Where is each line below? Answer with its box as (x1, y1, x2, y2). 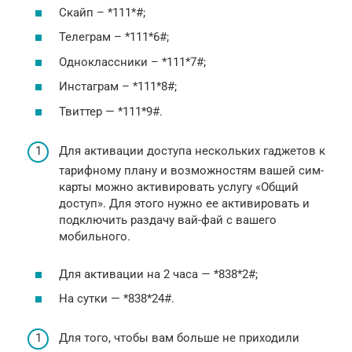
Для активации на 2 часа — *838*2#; (59, 266, 258, 281)
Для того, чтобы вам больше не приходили (59, 331, 299, 346)
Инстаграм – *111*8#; (59, 79, 177, 94)
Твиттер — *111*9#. (59, 104, 163, 119)
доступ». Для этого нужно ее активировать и (59, 196, 310, 211)
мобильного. (59, 229, 130, 244)
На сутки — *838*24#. (59, 291, 174, 306)
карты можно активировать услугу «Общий (59, 179, 299, 194)
